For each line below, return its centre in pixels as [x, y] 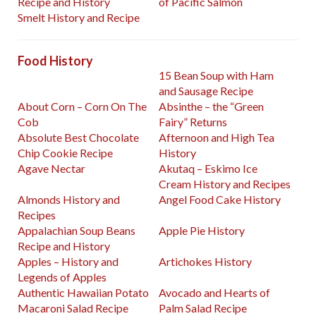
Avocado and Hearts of [215, 293]
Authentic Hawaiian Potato [83, 293]
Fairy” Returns [193, 122]
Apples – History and [68, 262]
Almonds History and [69, 200]
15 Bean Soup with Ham [217, 75]
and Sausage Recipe [206, 91]
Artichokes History [206, 262]
